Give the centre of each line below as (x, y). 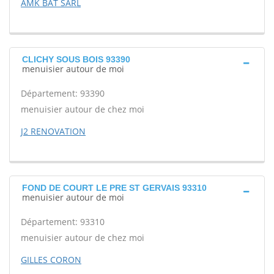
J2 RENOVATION (53, 131)
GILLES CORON (51, 260)
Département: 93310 (63, 222)
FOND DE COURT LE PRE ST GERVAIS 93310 (114, 188)
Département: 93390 (63, 93)
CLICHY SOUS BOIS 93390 (76, 59)
